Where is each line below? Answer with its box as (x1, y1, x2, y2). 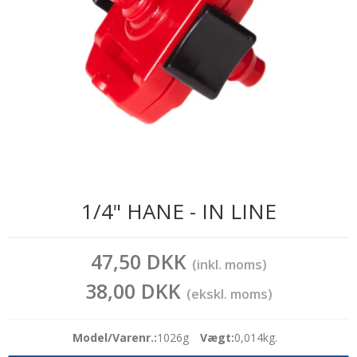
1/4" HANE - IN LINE (80, 196, 277, 226)
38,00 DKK (84, 277, 186, 305)
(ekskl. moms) (186, 285, 273, 304)
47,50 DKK (90, 248, 192, 276)
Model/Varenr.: (72, 330, 157, 346)
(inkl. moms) (191, 256, 267, 274)
